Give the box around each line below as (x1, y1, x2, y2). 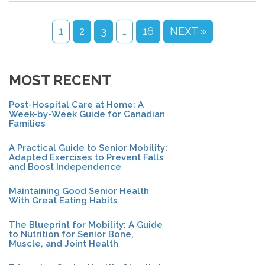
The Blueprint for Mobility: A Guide (9, 219, 163, 230)
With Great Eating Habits (9, 195, 118, 206)
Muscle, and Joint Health (9, 238, 118, 249)
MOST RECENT (9, 72, 111, 89)
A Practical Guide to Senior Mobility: (9, 143, 167, 153)
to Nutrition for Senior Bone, (9, 229, 134, 240)
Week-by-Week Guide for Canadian (9, 109, 165, 119)
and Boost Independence (9, 161, 121, 172)
